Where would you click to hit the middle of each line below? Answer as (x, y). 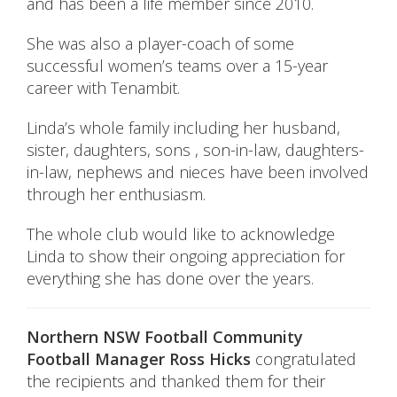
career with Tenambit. (103, 88)
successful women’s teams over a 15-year (177, 66)
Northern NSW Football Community (165, 337)
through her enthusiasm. (116, 195)
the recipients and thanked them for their (176, 381)
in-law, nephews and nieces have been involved (198, 172)
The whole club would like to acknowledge (181, 234)
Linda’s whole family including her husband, (183, 128)
